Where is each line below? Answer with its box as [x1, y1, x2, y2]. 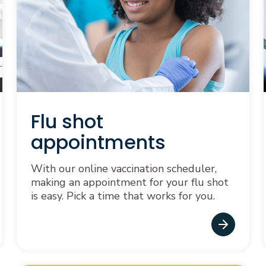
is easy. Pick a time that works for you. [31, 189, 215, 203]
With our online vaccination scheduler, [31, 161, 217, 176]
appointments [31, 129, 166, 156]
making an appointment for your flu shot [31, 175, 229, 189]
